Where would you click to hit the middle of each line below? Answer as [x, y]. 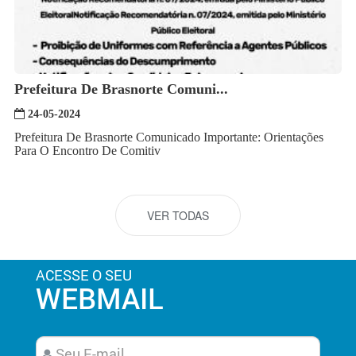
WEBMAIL [99, 298]
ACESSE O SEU [84, 275]
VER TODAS [178, 215]
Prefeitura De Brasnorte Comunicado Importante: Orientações [169, 137]
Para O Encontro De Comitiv [87, 150]
